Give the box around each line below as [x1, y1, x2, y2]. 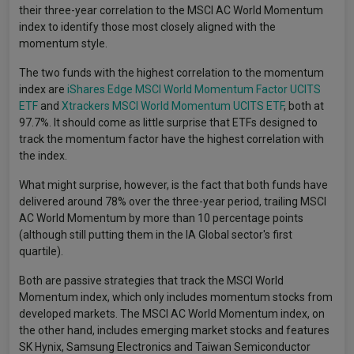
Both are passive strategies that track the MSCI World [19, 273, 284, 287]
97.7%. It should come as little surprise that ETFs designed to [19, 115, 318, 129]
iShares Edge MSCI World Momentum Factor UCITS [67, 82, 321, 96]
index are [19, 82, 67, 96]
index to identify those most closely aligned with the [19, 20, 276, 33]
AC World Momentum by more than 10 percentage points [19, 211, 303, 224]
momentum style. [19, 36, 107, 50]
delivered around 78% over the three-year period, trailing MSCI [19, 194, 326, 208]
